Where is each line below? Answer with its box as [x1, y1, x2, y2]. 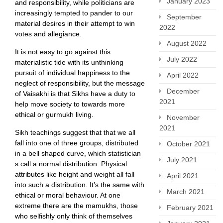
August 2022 [167, 39, 207, 47]
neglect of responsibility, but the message [15, 79, 145, 88]
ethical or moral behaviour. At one [15, 191, 120, 200]
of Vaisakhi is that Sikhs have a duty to [15, 90, 135, 98]
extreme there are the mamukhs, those [15, 202, 138, 210]
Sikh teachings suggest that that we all [15, 128, 135, 137]
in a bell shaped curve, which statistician [15, 149, 141, 158]
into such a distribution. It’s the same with [15, 181, 144, 189]
